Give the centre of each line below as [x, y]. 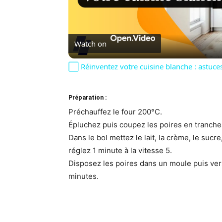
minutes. [83, 176]
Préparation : [88, 98]
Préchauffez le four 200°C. [115, 112]
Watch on [90, 44]
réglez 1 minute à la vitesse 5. [120, 151]
